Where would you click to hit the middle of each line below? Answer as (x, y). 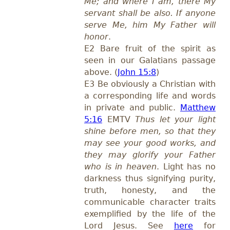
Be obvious (120, 84)
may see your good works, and (150, 143)
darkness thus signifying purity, (150, 179)
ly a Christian (169, 84)
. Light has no (186, 167)
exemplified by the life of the (150, 214)
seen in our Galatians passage (150, 61)
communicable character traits (150, 202)
